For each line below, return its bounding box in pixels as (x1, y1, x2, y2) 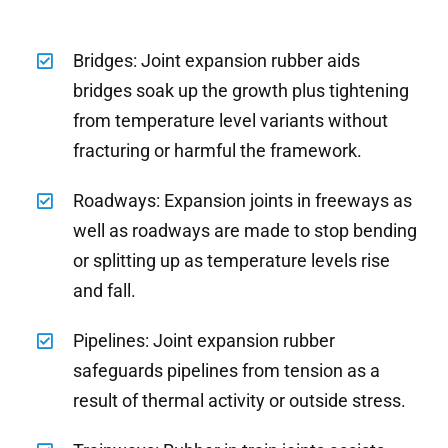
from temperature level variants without (73, 109, 389, 131)
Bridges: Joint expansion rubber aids (73, 49, 361, 71)
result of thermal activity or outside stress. (73, 389, 407, 411)
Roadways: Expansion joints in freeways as (73, 189, 413, 211)
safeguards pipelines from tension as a (73, 359, 381, 381)
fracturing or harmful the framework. (73, 139, 363, 161)
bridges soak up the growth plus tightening (73, 79, 410, 101)
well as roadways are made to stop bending (73, 219, 418, 241)
